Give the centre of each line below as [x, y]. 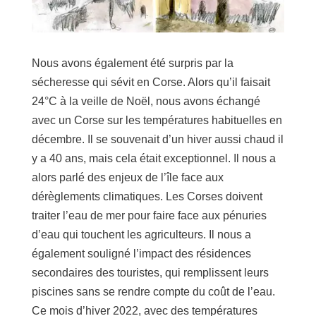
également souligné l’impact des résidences [141, 254]
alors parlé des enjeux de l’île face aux [127, 178]
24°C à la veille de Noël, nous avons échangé [146, 102]
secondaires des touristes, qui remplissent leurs [150, 273]
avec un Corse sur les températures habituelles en [157, 121]
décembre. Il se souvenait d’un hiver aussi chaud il [157, 140]
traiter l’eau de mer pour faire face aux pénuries [149, 216]
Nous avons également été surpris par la [132, 63]
